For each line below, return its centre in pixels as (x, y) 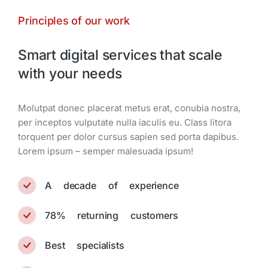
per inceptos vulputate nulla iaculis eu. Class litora (125, 123)
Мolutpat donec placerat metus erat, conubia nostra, (129, 108)
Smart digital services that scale (120, 55)
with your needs (70, 74)
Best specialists (85, 246)
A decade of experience (112, 186)
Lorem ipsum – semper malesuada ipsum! (106, 151)
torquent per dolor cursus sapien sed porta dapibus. (128, 137)
